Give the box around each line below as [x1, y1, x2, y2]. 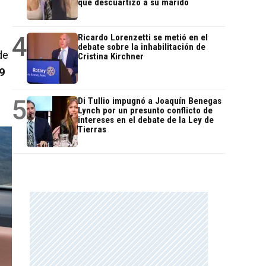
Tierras [78, 124, 106, 135]
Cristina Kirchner [78, 51, 144, 62]
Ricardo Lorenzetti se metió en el [78, 32, 208, 43]
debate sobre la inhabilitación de [78, 42, 205, 53]
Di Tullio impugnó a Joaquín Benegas [78, 96, 221, 107]
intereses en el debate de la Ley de [78, 115, 214, 126]
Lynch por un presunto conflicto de [78, 105, 213, 116]
